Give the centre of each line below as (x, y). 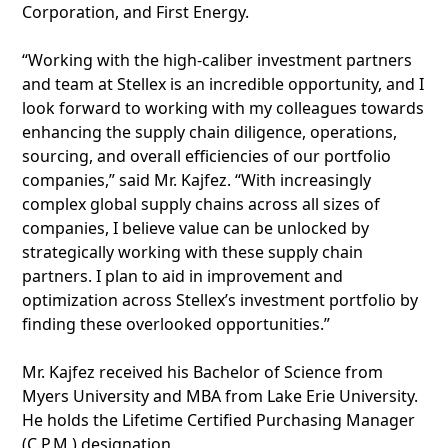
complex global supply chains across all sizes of (201, 204)
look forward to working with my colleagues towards (223, 108)
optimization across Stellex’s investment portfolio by (220, 300)
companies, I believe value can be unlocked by (195, 228)
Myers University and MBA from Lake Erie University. (220, 396)
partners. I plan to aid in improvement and (182, 276)
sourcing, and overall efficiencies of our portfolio (206, 156)
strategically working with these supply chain (192, 252)
